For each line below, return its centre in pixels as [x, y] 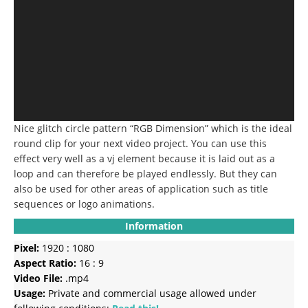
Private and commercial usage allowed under [151, 293]
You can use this [229, 143]
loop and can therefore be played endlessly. [115, 173]
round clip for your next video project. [101, 143]
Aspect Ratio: [45, 263]
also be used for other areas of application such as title [141, 188]
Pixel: [26, 247]
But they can [248, 173]
